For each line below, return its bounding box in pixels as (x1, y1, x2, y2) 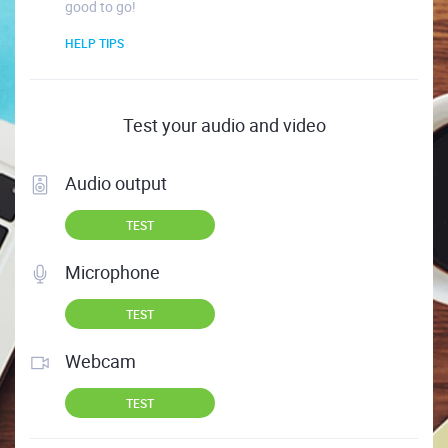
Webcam (65, 349, 136, 374)
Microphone (65, 260, 160, 285)
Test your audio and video (122, 113, 326, 138)
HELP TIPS (65, 35, 124, 52)
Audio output (65, 171, 167, 196)
